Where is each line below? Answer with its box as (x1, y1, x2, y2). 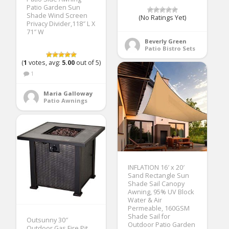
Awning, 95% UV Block (128, 187, 194, 196)
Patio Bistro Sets (145, 44, 196, 52)
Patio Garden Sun (27, 3, 81, 12)
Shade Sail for (128, 212, 171, 221)
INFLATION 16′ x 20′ (128, 163, 185, 172)
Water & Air (128, 195, 163, 204)
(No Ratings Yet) (139, 13, 187, 22)
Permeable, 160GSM (128, 203, 190, 213)
